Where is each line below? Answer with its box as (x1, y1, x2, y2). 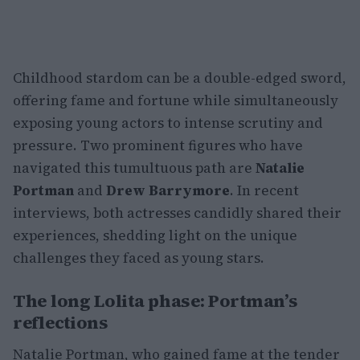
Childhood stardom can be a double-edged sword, (13, 68, 346, 88)
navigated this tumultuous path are (13, 158, 256, 178)
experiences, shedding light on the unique (13, 226, 297, 245)
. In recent (230, 181, 299, 200)
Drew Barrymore (106, 181, 230, 200)
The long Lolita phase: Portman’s (13, 288, 298, 313)
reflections (13, 310, 108, 334)
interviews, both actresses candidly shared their (13, 203, 342, 223)
